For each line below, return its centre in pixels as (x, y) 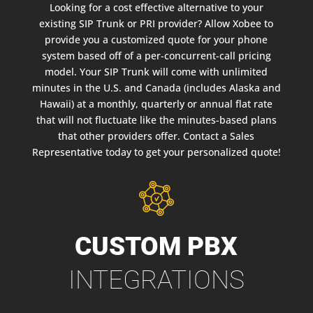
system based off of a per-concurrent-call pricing (156, 56)
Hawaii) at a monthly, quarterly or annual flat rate (156, 104)
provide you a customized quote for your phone (156, 40)
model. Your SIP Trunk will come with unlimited (156, 72)
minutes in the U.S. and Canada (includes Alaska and (156, 88)
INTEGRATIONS (156, 280)
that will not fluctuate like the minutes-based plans (156, 120)
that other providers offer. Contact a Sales (156, 136)
